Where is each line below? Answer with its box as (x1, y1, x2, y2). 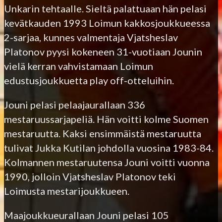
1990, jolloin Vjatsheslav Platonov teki (4, 170, 176, 182)
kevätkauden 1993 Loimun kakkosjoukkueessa (4, 16, 210, 29)
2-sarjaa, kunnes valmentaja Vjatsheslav (4, 31, 178, 43)
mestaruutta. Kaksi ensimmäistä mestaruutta (4, 127, 201, 139)
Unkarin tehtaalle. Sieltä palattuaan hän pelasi (4, 2, 207, 14)
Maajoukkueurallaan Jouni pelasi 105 (4, 209, 169, 221)
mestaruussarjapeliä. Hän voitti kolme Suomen (4, 112, 209, 125)
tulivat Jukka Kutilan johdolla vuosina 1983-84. (4, 141, 214, 154)
